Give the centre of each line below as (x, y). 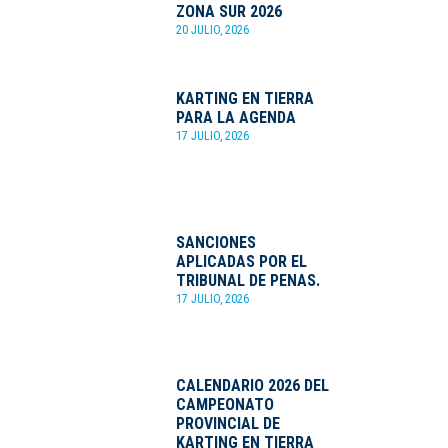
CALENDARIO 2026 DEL (252, 385)
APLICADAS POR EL (241, 261)
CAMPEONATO (224, 404)
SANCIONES (215, 242)
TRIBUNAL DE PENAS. (247, 280)
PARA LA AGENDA (235, 118)
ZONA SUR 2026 (228, 12)
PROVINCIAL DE (227, 423)
